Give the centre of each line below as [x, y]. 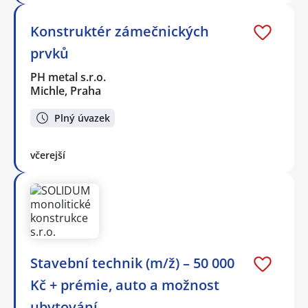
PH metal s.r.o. [69, 77]
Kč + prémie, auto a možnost [125, 285]
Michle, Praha [66, 91]
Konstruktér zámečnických [120, 32]
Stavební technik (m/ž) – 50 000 [132, 263]
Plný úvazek [82, 118]
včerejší [48, 155]
